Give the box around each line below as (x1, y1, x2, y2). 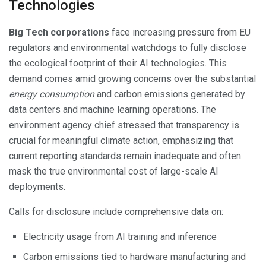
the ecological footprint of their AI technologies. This (9, 57, 227, 69)
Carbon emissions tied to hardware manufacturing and (23, 251, 246, 262)
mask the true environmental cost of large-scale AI (9, 165, 218, 177)
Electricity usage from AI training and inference (23, 230, 217, 242)
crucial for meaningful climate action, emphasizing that (9, 134, 233, 146)
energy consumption (9, 88, 94, 100)
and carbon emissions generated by (94, 88, 245, 100)
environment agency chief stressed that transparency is (9, 119, 239, 131)
